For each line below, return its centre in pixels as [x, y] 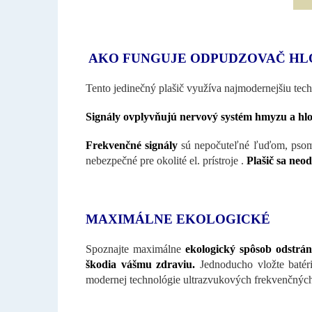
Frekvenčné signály [132, 145]
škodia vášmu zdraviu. [141, 264]
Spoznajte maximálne [136, 249]
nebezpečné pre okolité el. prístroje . [166, 160]
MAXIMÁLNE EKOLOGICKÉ [178, 219]
